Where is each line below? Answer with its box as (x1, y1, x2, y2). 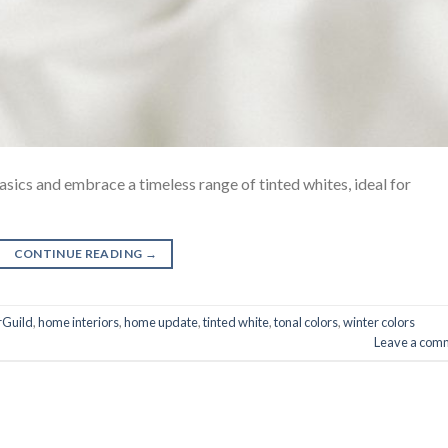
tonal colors (274, 314, 338, 331)
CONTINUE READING (13, 245, 145, 261)
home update (124, 314, 198, 331)
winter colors (343, 314, 415, 331)
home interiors (38, 314, 119, 331)
